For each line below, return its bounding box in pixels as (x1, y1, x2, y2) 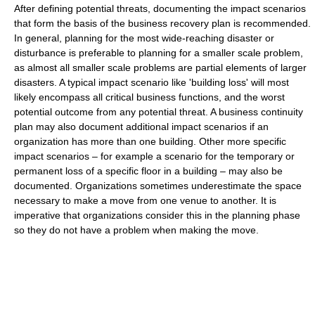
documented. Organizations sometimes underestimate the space (14, 180, 302, 192)
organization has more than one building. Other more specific (14, 136, 286, 148)
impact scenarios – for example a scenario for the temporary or (14, 150, 295, 162)
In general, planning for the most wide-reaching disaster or (14, 32, 274, 44)
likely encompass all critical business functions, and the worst (14, 91, 285, 103)
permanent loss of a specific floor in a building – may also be (14, 165, 283, 177)
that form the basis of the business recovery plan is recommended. (14, 18, 311, 30)
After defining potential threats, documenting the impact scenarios (14, 3, 306, 15)
